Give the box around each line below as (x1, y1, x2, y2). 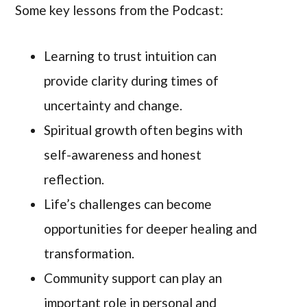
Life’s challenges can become (44, 196, 212, 212)
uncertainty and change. (44, 97, 183, 114)
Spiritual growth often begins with (44, 122, 243, 138)
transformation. (44, 245, 135, 262)
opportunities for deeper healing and (44, 221, 258, 237)
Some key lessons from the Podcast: (15, 2, 224, 19)
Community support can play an (44, 270, 223, 286)
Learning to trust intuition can (44, 48, 217, 64)
